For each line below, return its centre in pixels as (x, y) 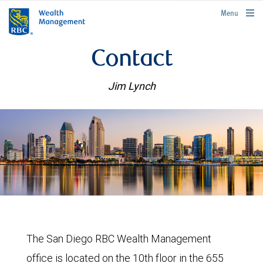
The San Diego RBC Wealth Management (119, 238)
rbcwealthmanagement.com (221, 11)
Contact (131, 60)
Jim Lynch (131, 86)
